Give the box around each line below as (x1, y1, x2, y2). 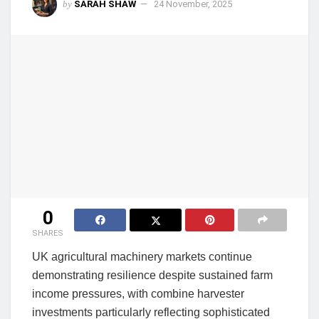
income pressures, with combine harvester (32, 287, 244, 300)
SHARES (32, 228, 63, 238)
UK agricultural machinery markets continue (32, 250, 252, 263)
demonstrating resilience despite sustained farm (32, 268, 273, 281)
